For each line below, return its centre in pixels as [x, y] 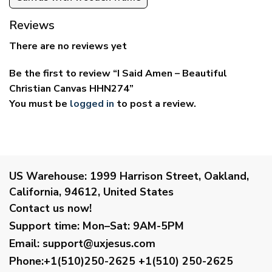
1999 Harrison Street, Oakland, [168, 176]
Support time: [44, 226]
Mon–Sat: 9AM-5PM [132, 226]
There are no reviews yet [68, 46]
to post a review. [155, 104]
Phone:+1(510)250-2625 [72, 261]
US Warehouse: [48, 176]
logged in [92, 104]
